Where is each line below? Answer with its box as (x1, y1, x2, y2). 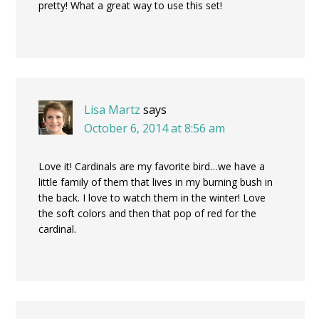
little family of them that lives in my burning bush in (38, 174, 273, 189)
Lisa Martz (84, 101, 140, 117)
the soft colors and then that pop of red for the (38, 206, 256, 220)
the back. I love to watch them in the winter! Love (38, 190, 266, 204)
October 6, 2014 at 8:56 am (84, 120, 225, 136)
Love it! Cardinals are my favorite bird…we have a (38, 159, 265, 173)
